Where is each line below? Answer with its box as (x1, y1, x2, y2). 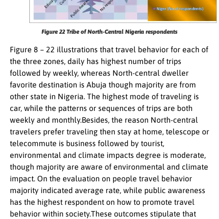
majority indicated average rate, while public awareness (10, 185, 205, 195)
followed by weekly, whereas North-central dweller (10, 68, 189, 77)
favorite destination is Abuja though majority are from (10, 80, 196, 89)
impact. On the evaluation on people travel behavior (10, 174, 192, 183)
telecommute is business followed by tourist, (10, 138, 164, 148)
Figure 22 (42, 28, 66, 35)
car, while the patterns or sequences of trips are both (10, 103, 193, 112)
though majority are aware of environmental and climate (10, 162, 208, 171)
